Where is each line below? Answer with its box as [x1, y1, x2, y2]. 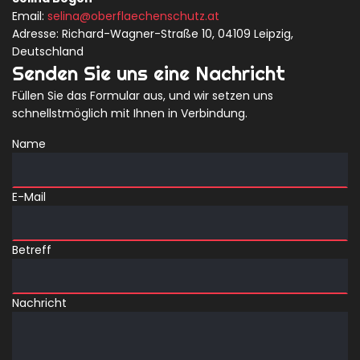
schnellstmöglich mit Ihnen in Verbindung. [12, 105, 247, 121]
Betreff [12, 242, 51, 258]
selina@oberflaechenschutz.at [47, 8, 219, 24]
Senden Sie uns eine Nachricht [12, 61, 285, 85]
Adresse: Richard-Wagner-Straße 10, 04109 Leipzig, [12, 26, 293, 42]
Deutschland [12, 43, 84, 59]
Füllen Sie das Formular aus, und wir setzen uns [12, 88, 273, 104]
